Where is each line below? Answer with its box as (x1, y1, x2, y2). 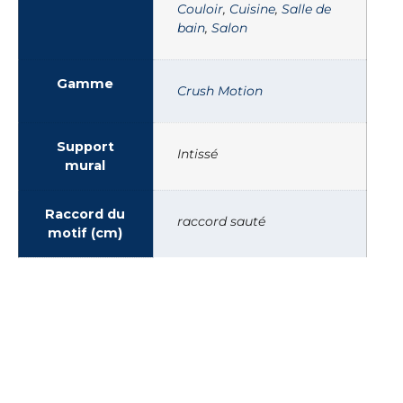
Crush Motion (177, 82, 263, 99)
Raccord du (45, 205, 125, 222)
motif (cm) (48, 224, 122, 241)
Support (56, 138, 114, 155)
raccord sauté (177, 212, 265, 229)
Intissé (177, 145, 218, 162)
